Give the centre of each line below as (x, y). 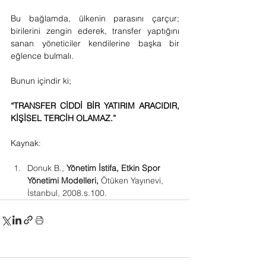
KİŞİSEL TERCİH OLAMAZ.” (63, 118)
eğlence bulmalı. (42, 56)
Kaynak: (26, 143)
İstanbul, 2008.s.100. (67, 193)
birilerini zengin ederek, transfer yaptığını (95, 31)
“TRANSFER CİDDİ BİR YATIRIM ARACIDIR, (95, 106)
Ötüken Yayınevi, (132, 180)
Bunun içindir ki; (41, 81)
